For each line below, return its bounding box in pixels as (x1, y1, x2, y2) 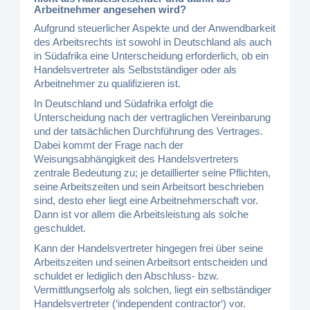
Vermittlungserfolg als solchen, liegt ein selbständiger (34, 283, 272, 295)
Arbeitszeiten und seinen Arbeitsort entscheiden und (34, 255, 268, 268)
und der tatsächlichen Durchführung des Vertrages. (34, 125, 264, 137)
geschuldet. (34, 221, 86, 234)
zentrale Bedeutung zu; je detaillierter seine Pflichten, (34, 166, 271, 179)
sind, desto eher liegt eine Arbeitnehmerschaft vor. (34, 194, 259, 206)
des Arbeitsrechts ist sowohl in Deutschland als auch (34, 35, 272, 48)
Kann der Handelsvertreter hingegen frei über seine (34, 241, 264, 254)
